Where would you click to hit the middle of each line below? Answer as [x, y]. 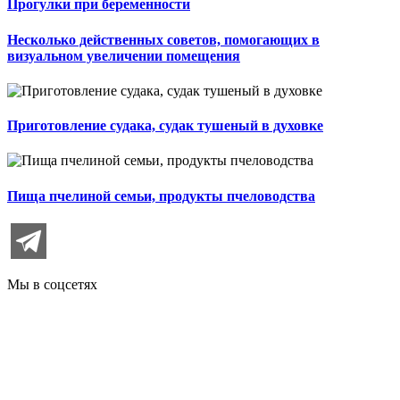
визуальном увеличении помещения [124, 55]
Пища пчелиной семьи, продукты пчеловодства [161, 196]
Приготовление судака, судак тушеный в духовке [165, 126]
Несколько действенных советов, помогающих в [163, 39]
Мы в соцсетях [52, 284]
